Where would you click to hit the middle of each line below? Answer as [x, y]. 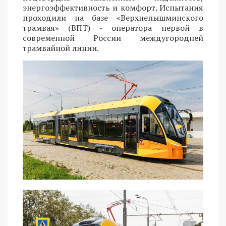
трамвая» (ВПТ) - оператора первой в [113, 27]
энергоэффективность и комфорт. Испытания [113, 7]
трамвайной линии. [61, 48]
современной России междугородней [113, 38]
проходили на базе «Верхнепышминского [113, 17]
